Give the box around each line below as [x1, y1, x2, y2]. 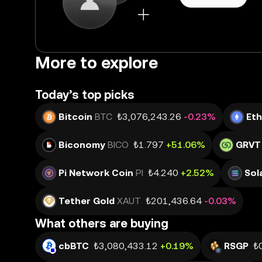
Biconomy [58, 139, 105, 150]
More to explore [35, 53, 158, 72]
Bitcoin [58, 111, 92, 122]
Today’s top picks [35, 88, 135, 102]
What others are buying [35, 216, 168, 230]
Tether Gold [58, 195, 115, 206]
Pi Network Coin [58, 167, 133, 178]
